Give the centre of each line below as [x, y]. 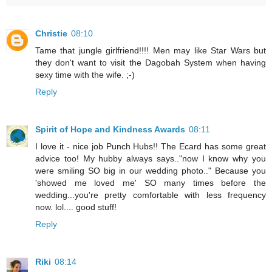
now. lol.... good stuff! [76, 207]
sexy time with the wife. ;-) [85, 75]
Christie [51, 34]
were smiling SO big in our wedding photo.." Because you [151, 171]
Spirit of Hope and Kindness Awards [110, 130]
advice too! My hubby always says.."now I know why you [151, 159]
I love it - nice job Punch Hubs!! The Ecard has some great [151, 147]
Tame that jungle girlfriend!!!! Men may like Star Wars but [151, 51]
